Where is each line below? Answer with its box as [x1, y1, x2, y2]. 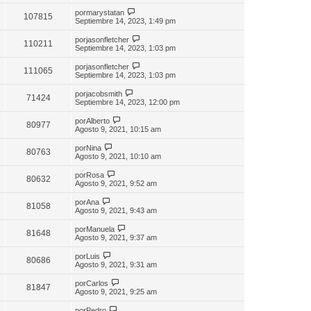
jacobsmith [86, 89, 122, 98]
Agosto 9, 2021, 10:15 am [75, 124, 161, 133]
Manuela [86, 224, 115, 233]
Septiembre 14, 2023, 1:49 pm [75, 16, 176, 25]
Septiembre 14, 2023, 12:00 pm [75, 97, 180, 106]
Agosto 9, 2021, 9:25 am [75, 287, 157, 296]
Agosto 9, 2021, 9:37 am [75, 233, 157, 242]
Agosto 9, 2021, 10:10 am [75, 151, 161, 160]
